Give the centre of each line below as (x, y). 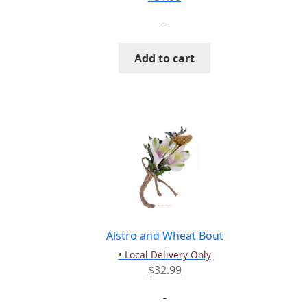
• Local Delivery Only (164, 255)
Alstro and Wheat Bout (164, 235)
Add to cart (164, 59)
